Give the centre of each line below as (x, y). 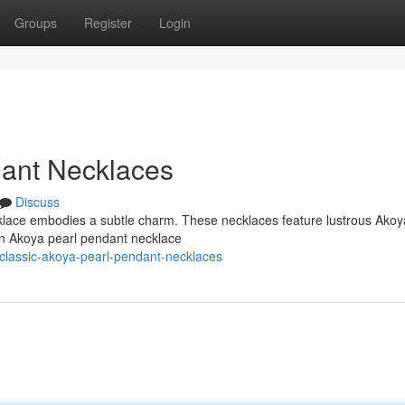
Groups (36, 23)
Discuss (38, 202)
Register (108, 23)
